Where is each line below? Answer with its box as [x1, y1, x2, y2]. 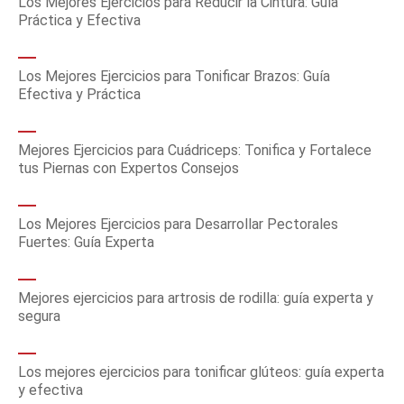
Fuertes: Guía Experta [18, 234, 154, 251]
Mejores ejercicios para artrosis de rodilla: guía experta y [18, 289, 373, 307]
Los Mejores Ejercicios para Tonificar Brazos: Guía [18, 68, 330, 85]
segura [18, 308, 60, 325]
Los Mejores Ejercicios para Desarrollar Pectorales [18, 216, 338, 233]
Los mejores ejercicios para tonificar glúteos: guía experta [18, 363, 384, 381]
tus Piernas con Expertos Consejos [18, 160, 239, 177]
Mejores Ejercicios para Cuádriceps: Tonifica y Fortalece [18, 142, 372, 159]
